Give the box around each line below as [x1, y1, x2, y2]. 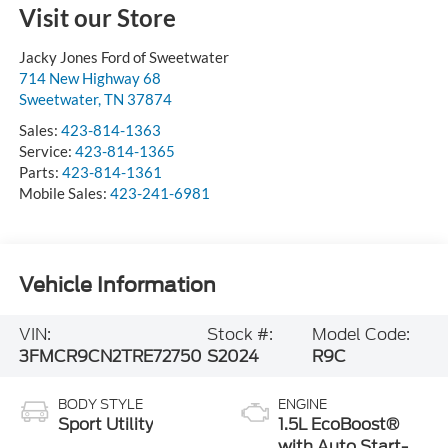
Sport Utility [57, 412, 153, 436]
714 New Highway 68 [18, 69, 161, 88]
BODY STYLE [57, 394, 143, 414]
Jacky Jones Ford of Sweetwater [18, 48, 229, 67]
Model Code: [312, 322, 411, 346]
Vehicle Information [18, 272, 216, 297]
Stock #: [207, 322, 274, 346]
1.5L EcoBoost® [278, 412, 399, 436]
